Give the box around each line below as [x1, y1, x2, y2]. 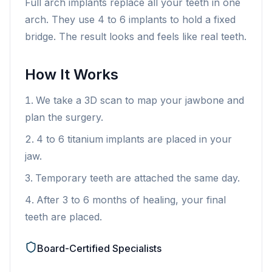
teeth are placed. [25, 211, 102, 223]
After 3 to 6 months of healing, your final [36, 194, 226, 206]
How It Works [25, 66, 118, 83]
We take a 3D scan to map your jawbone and [36, 94, 244, 106]
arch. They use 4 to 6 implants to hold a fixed [25, 13, 236, 25]
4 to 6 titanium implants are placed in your [36, 133, 232, 145]
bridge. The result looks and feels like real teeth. [25, 30, 246, 42]
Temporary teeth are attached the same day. [35, 172, 240, 184]
